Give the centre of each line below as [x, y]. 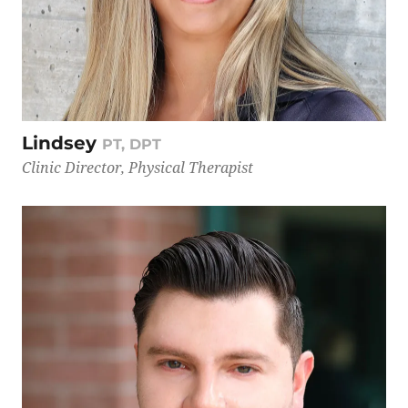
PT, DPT [132, 144]
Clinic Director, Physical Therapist [138, 167]
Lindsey [62, 143]
